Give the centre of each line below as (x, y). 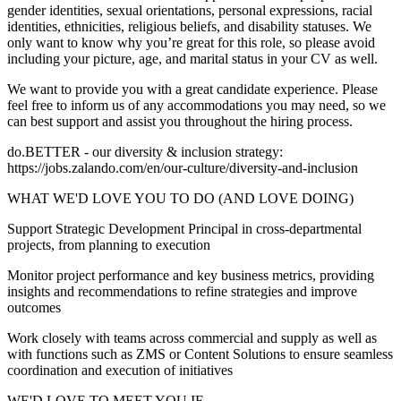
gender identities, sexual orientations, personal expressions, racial (190, 11)
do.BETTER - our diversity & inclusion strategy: (145, 152)
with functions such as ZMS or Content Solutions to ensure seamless (200, 354)
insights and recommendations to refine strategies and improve (182, 292)
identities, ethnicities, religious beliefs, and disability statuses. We (189, 27)
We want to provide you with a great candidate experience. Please (192, 90)
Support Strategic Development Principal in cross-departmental (184, 229)
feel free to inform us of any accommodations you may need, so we (196, 106)
